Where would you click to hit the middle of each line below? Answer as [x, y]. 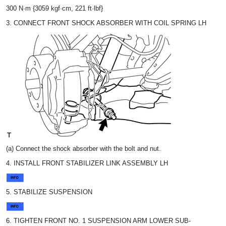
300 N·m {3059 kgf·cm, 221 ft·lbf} [54, 8]
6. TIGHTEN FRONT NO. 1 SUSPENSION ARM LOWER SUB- [98, 221]
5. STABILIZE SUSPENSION [49, 192]
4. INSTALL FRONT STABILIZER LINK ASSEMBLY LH [87, 163]
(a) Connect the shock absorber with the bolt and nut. [83, 149]
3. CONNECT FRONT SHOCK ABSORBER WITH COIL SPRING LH [106, 23]
